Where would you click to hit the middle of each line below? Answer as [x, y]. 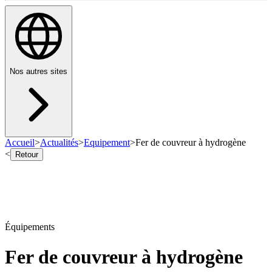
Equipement [107, 143]
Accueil [20, 143]
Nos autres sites [39, 72]
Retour [27, 155]
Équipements [30, 227]
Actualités [59, 143]
